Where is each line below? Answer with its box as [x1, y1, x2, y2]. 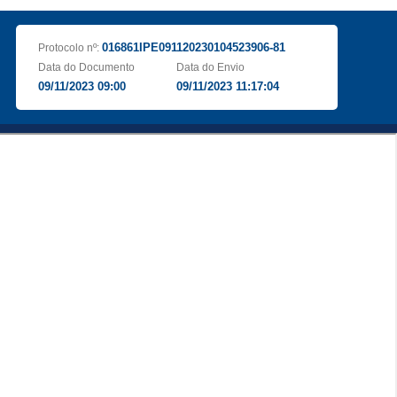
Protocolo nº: [37, 42, 102, 54]
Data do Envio [176, 61, 245, 74]
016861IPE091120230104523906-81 [101, 41, 285, 54]
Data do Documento [37, 61, 135, 74]
